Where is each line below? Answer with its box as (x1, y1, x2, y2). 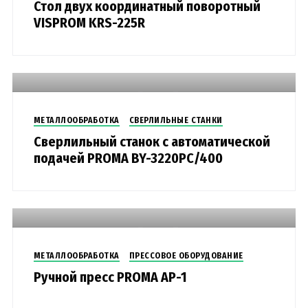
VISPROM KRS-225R (33, 14, 145, 31)
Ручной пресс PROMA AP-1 (33, 269, 187, 285)
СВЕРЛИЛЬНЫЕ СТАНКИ (129, 115, 223, 125)
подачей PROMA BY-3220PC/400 (33, 150, 223, 166)
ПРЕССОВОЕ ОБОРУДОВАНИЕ (129, 251, 243, 261)
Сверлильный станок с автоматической (33, 133, 270, 150)
